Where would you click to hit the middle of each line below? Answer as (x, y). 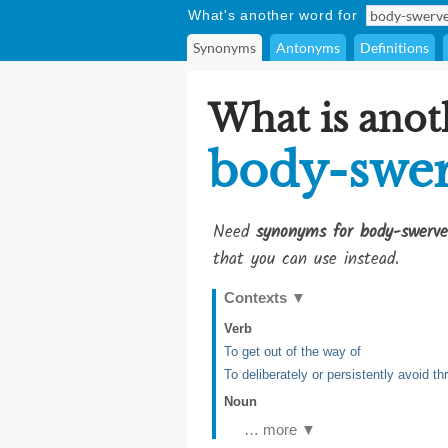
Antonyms (308, 47)
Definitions (394, 47)
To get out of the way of (292, 351)
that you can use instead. (306, 259)
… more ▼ (280, 429)
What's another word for (273, 15)
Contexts (257, 297)
